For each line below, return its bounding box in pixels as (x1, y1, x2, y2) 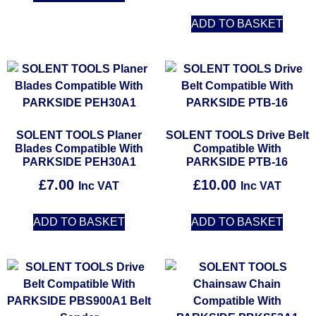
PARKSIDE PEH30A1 (22, 156, 136, 169)
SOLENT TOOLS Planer (16, 129, 142, 142)
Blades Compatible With (15, 142, 143, 155)
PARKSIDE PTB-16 (186, 156, 288, 169)
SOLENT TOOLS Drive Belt (165, 129, 309, 142)
